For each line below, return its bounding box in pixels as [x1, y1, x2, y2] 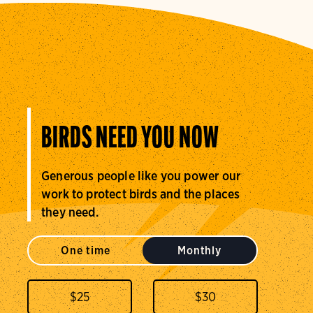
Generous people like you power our [41, 168, 241, 183]
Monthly [177, 243, 221, 257]
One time [61, 243, 110, 257]
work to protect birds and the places [41, 186, 240, 201]
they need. [41, 204, 99, 219]
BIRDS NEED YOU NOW [41, 124, 219, 155]
